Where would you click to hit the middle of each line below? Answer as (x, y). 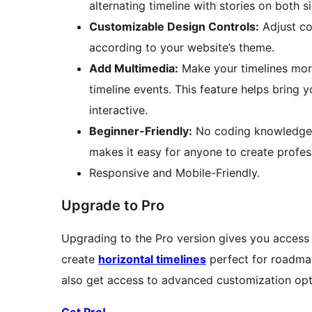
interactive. (118, 110)
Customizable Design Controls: (174, 27)
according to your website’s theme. (182, 48)
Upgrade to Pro (113, 206)
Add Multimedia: (134, 69)
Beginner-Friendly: (141, 131)
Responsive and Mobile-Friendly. (174, 173)
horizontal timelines (152, 259)
